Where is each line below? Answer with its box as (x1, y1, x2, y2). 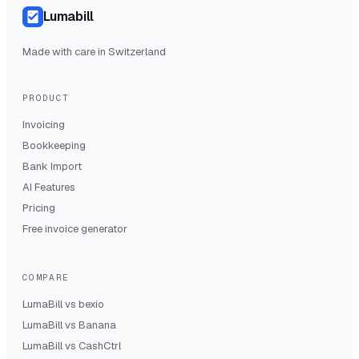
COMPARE (22, 271, 70, 283)
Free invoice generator (22, 221, 127, 236)
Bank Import (22, 159, 82, 173)
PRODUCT (22, 91, 70, 103)
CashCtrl (79, 338, 121, 353)
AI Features (22, 179, 75, 194)
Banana (79, 317, 116, 332)
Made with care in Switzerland (22, 44, 166, 58)
